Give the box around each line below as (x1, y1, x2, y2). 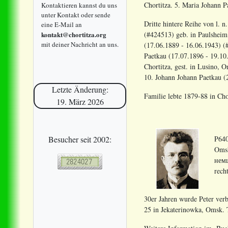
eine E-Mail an (41, 19, 82, 29)
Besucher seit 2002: (48, 133, 111, 145)
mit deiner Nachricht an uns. (41, 39, 119, 49)
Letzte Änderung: (51, 84, 108, 95)
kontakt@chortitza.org (41, 29, 106, 39)
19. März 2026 (56, 96, 104, 107)
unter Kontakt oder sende (41, 10, 110, 19)
